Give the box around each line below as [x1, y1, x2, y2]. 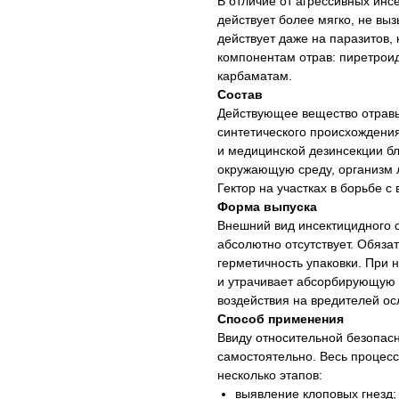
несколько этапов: [217, 368, 322, 382]
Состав [217, 87, 263, 102]
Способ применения [217, 312, 344, 326]
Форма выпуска [217, 199, 317, 214]
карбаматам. [217, 69, 292, 83]
